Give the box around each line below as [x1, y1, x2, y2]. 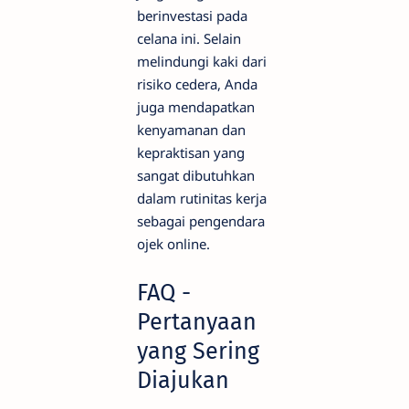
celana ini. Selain [137, 28, 241, 47]
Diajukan [137, 365, 229, 394]
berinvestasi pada [137, 5, 247, 25]
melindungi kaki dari [137, 51, 267, 70]
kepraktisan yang [137, 142, 245, 162]
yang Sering [137, 336, 259, 365]
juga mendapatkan [137, 97, 255, 116]
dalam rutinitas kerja [137, 188, 267, 207]
